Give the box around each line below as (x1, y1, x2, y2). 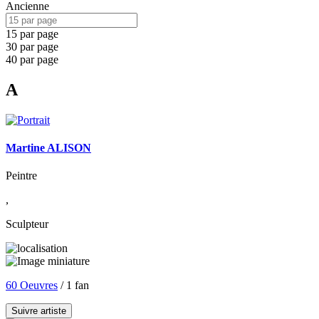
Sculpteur (6, 218, 48, 231)
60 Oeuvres (6, 279, 58, 292)
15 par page (6, 27, 58, 40)
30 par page (6, 40, 58, 53)
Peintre (6, 169, 37, 182)
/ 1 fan (58, 279, 89, 292)
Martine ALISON (6, 142, 91, 155)
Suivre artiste (11, 305, 66, 317)
